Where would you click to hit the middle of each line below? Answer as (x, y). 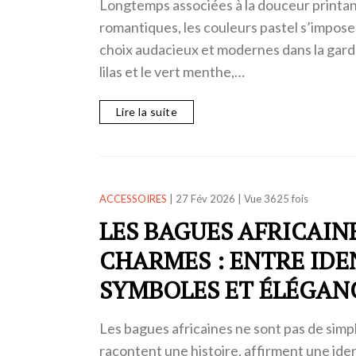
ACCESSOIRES (133, 198)
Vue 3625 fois (276, 198)
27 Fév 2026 (205, 198)
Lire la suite (146, 111)
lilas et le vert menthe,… (172, 72)
